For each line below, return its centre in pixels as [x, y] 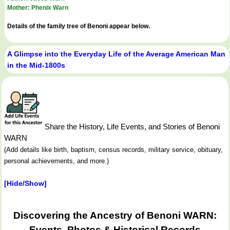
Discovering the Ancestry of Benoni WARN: [115, 216]
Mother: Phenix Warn [38, 8]
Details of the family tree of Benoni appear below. [79, 26]
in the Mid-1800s [36, 65]
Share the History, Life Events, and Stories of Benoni [131, 127]
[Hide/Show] [25, 184]
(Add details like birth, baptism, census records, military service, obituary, [113, 150]
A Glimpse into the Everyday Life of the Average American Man [116, 54]
